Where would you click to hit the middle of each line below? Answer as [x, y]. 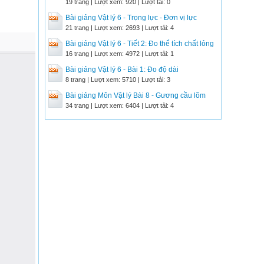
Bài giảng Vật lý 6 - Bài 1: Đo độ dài [122, 70]
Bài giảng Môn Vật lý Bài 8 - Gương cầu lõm [136, 95]
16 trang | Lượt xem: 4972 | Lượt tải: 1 [120, 54]
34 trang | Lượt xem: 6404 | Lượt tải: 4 [120, 105]
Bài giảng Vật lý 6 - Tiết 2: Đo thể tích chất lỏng [140, 44]
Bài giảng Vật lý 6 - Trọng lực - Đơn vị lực [131, 18]
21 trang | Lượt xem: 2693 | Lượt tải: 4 [120, 28]
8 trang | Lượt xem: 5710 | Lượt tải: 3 [118, 80]
